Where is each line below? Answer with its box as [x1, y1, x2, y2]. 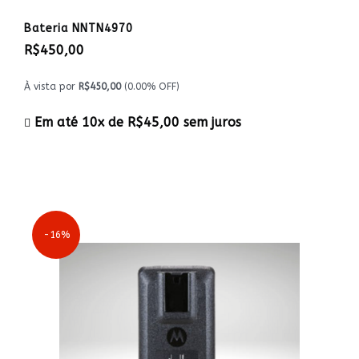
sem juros [179, 115, 241, 130]
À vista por [24, 81, 79, 92]
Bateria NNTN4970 [24, 22, 133, 35]
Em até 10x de [30, 115, 127, 130]
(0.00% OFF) [121, 81, 179, 92]
